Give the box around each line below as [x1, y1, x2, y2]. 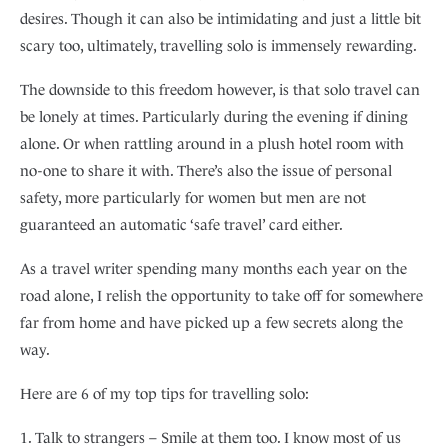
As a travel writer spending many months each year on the [20, 260, 407, 278]
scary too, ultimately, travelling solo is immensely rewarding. [20, 37, 417, 55]
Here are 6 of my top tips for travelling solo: [20, 385, 309, 403]
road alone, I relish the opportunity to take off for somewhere [20, 287, 423, 305]
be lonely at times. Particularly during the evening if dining [20, 108, 408, 126]
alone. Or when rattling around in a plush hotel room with [20, 135, 404, 153]
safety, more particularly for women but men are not [20, 189, 366, 207]
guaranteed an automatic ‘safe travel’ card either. [20, 216, 343, 234]
